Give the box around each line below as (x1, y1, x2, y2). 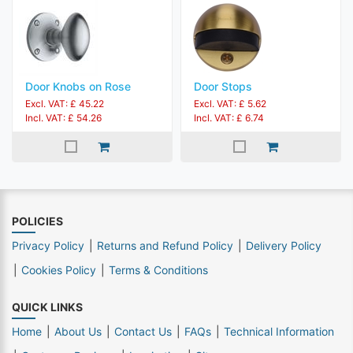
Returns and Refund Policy (97, 239, 233, 252)
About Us (54, 325, 102, 338)
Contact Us (114, 325, 172, 338)
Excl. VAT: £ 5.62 (194, 98, 266, 110)
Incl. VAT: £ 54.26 (25, 112, 102, 124)
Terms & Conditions (109, 263, 208, 277)
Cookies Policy (21, 263, 96, 277)
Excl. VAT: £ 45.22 (25, 98, 104, 110)
